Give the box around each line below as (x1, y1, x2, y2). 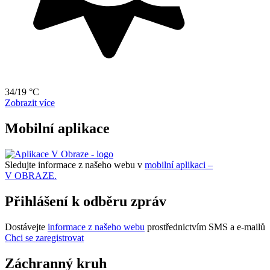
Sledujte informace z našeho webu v (5, 159, 145, 170)
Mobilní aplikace (5, 121, 110, 137)
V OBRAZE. (5, 170, 57, 181)
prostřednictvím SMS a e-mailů (145, 221, 265, 232)
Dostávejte (5, 221, 48, 232)
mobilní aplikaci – (145, 159, 213, 170)
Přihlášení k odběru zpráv (5, 193, 166, 209)
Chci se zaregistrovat (5, 232, 84, 243)
